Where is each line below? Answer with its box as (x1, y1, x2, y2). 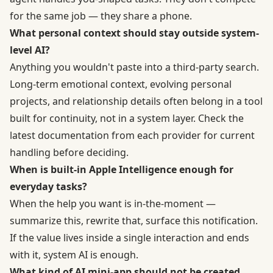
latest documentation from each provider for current (10, 128, 255, 142)
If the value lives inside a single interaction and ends (10, 230, 249, 244)
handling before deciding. (10, 145, 129, 159)
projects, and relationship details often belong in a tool (10, 94, 263, 108)
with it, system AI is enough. (10, 247, 138, 261)
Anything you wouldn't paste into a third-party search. (10, 60, 259, 74)
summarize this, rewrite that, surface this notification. (10, 213, 258, 227)
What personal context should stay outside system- (10, 26, 259, 40)
